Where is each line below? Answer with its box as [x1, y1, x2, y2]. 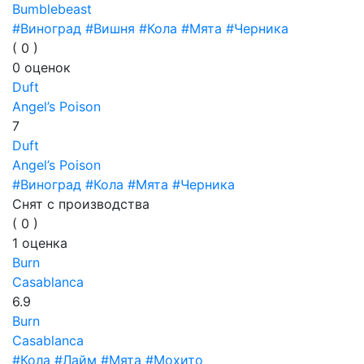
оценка [18, 235, 67, 251]
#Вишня [85, 20, 135, 37]
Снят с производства [12, 196, 149, 212]
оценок [20, 59, 71, 76]
